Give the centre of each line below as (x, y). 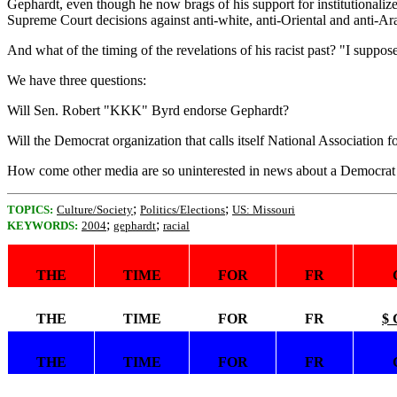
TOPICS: (30, 210)
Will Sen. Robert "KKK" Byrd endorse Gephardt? (148, 110)
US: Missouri (264, 210)
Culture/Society (95, 210)
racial (176, 226)
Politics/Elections (183, 210)
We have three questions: (77, 80)
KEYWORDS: (43, 226)
